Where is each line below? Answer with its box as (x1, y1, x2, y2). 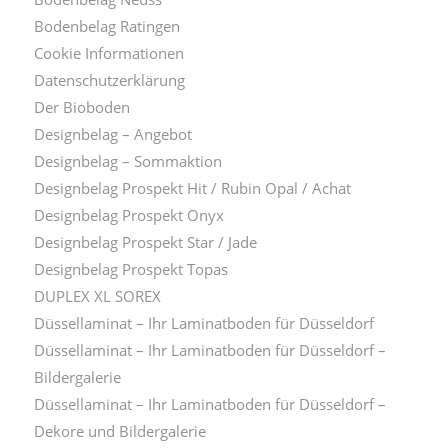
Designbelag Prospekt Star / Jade (33, 231, 257, 252)
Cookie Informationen (33, 42, 184, 63)
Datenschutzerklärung (33, 69, 185, 90)
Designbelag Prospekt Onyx (33, 204, 224, 225)
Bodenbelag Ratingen (33, 15, 180, 36)
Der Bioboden (33, 96, 130, 117)
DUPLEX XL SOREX (33, 285, 161, 306)
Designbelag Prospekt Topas (33, 258, 228, 279)
